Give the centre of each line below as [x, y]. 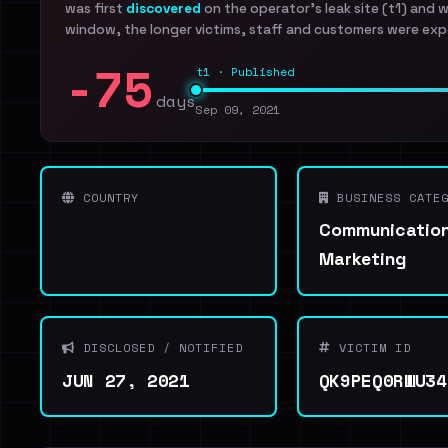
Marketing [362, 259]
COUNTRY [107, 197]
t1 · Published [245, 71]
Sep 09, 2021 [238, 109]
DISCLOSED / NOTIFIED [159, 347]
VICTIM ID [370, 347]
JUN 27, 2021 [126, 380]
